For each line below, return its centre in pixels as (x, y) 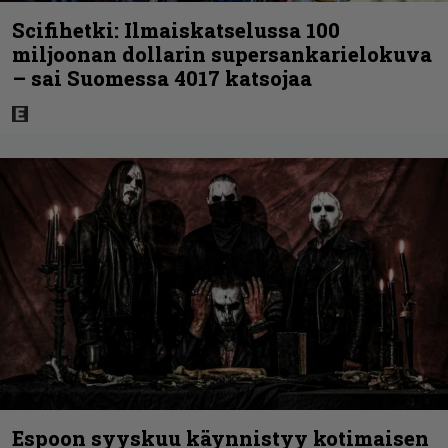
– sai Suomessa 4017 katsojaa (162, 77)
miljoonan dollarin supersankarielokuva (222, 53)
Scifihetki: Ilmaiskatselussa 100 (176, 29)
